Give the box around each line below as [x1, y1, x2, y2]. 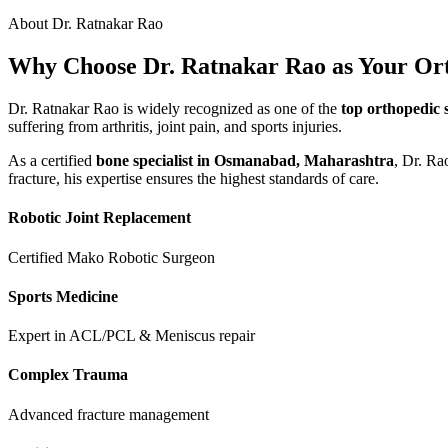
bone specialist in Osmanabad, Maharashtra [96, 152, 394, 170]
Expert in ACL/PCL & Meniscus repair [8, 327, 255, 345]
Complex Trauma [8, 366, 128, 384]
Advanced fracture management [8, 405, 209, 423]
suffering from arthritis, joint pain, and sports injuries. [8, 118, 342, 136]
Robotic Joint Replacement [8, 209, 191, 227]
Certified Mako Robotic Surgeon [8, 248, 215, 266]
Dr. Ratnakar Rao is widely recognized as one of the [8, 100, 341, 118]
